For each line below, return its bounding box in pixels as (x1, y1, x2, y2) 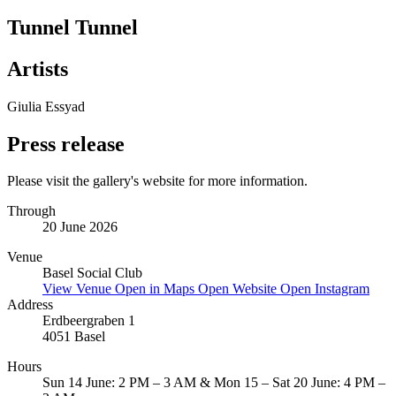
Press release (7, 132, 125, 156)
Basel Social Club (42, 265, 142, 281)
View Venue (42, 281, 115, 297)
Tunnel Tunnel (7, 15, 138, 39)
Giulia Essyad (7, 98, 85, 114)
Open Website (198, 281, 280, 297)
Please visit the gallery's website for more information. (7, 173, 308, 189)
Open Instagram (280, 281, 369, 297)
